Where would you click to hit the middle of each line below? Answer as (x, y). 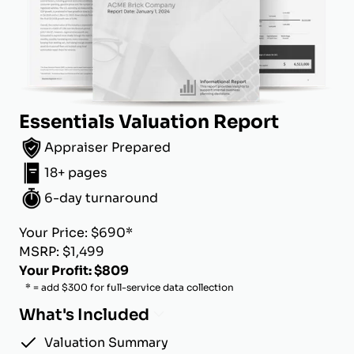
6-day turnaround (101, 198)
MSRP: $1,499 (62, 252)
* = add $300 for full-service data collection (130, 288)
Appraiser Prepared (107, 148)
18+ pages (76, 173)
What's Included (84, 315)
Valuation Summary (106, 343)
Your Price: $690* (76, 233)
